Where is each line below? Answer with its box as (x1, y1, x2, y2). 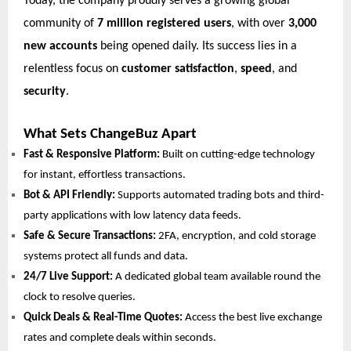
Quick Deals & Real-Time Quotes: (24, 311, 183, 324)
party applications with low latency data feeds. (24, 209, 241, 222)
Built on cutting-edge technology (160, 148, 315, 161)
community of (24, 16, 97, 30)
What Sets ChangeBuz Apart (24, 126, 197, 142)
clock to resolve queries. (24, 291, 136, 303)
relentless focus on (24, 62, 121, 75)
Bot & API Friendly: (24, 189, 115, 201)
